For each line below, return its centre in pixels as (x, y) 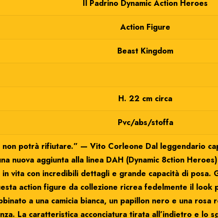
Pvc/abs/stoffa (145, 122)
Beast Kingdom (145, 51)
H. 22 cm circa (145, 99)
